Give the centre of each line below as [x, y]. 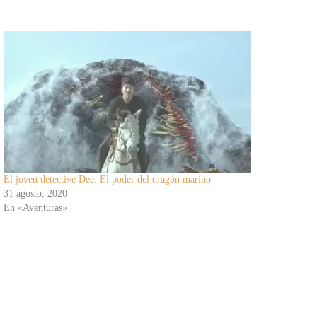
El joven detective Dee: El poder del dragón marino [107, 179]
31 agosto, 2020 [35, 193]
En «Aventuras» [35, 207]
